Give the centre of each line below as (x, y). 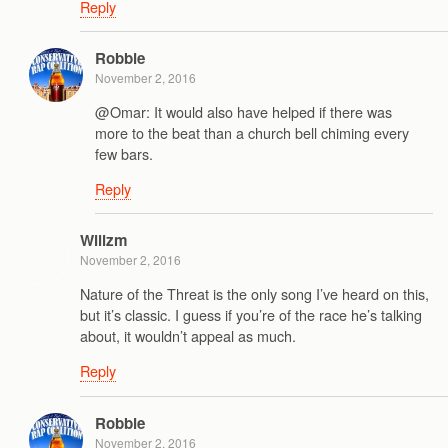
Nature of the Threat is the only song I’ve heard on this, (254, 293)
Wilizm (104, 240)
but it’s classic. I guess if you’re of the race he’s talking (251, 314)
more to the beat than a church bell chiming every (252, 132)
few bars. (124, 153)
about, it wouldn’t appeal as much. (188, 335)
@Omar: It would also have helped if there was (243, 111)
